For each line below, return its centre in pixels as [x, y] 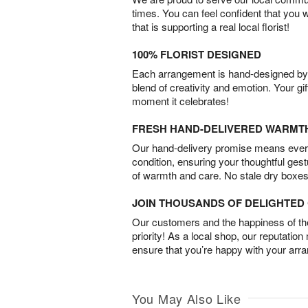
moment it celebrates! [180, 100]
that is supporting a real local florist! [211, 26]
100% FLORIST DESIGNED [197, 54]
